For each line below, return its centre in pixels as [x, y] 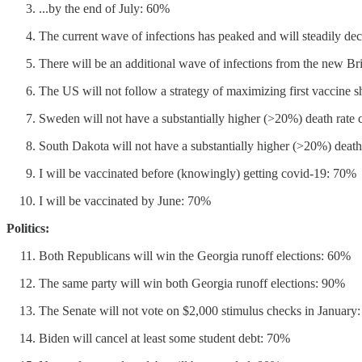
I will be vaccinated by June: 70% [125, 200]
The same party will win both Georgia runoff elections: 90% [192, 283]
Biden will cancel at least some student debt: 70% [164, 338]
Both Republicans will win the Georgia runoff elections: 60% [195, 255]
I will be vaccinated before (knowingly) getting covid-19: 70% [198, 173]
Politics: [28, 228]
